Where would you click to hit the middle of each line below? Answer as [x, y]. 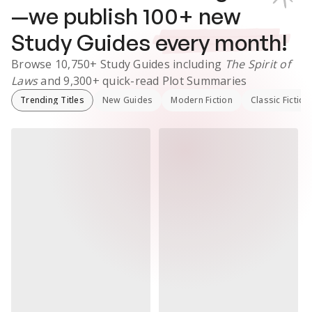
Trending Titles [52, 100]
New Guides [127, 100]
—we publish [77, 16]
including [199, 64]
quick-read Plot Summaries [173, 81]
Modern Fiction [202, 100]
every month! [221, 42]
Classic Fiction [280, 100]
